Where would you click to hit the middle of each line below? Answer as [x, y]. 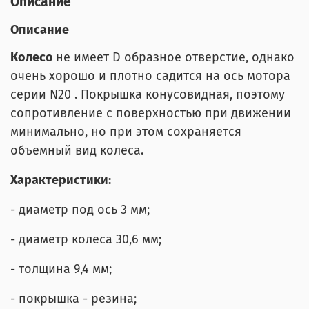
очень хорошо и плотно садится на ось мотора [150, 76]
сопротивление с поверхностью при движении [151, 113]
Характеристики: [61, 180]
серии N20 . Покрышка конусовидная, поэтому [148, 95]
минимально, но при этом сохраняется [126, 132]
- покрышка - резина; [73, 299]
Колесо [33, 58]
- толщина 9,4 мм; [61, 269]
